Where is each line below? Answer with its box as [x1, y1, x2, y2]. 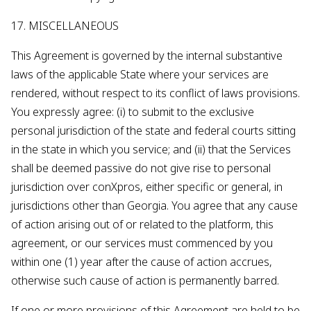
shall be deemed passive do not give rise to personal [11, 160, 271, 176]
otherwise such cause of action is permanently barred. [11, 273, 279, 288]
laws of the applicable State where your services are [11, 67, 269, 82]
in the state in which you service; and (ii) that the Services [11, 142, 291, 157]
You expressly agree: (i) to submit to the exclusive [11, 104, 254, 119]
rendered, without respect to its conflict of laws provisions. [11, 85, 300, 101]
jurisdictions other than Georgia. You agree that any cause [11, 198, 298, 213]
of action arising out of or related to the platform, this [11, 217, 274, 232]
